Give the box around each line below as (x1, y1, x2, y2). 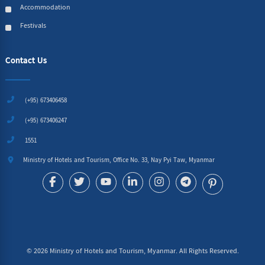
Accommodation (20, 1, 70, 14)
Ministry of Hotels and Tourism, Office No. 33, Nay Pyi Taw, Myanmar (23, 155, 215, 167)
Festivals (20, 20, 46, 33)
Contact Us (5, 53, 47, 69)
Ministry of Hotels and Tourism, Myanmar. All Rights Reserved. (47, 245, 239, 258)
